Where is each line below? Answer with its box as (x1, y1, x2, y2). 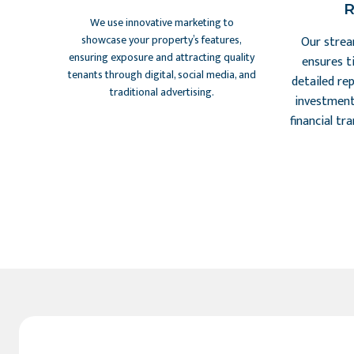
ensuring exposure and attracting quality (69, 48, 255, 66)
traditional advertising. (109, 83, 214, 101)
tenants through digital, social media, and (67, 66, 256, 84)
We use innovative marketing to (89, 13, 234, 32)
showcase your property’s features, (81, 31, 243, 49)
